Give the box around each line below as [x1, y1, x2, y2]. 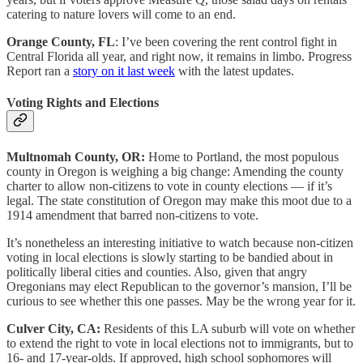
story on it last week [73, 64, 175, 79]
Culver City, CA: [6, 321, 104, 335]
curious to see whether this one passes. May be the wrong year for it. [6, 293, 356, 308]
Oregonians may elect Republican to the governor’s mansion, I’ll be [6, 279, 352, 293]
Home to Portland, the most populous [145, 149, 339, 164]
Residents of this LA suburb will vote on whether [104, 321, 355, 335]
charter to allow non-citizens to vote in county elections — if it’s [6, 178, 332, 193]
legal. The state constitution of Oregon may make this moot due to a [6, 193, 352, 207]
